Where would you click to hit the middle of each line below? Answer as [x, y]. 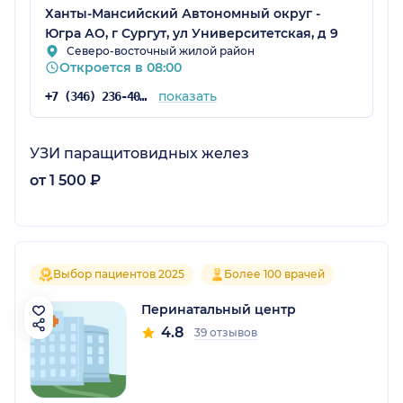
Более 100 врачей [274, 273]
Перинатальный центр [219, 309]
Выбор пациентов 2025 [119, 273]
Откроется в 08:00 [121, 67]
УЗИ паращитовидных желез [139, 153]
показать [187, 96]
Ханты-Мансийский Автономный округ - [183, 13]
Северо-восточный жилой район [161, 50]
